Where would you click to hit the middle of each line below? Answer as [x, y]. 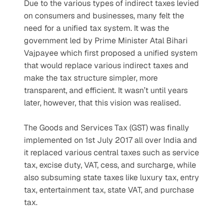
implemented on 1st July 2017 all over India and [111, 140]
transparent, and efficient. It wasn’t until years [106, 90]
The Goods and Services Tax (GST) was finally [107, 128]
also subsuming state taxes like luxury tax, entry [111, 177]
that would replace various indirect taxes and [106, 65]
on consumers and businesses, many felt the [104, 16]
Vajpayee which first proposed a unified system [111, 53]
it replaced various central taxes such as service [111, 153]
